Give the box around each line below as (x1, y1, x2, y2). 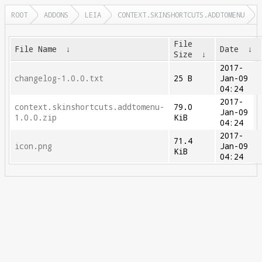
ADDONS (44, 10, 68, 19)
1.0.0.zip (15, 112, 57, 123)
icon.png (15, 141, 53, 151)
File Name (15, 44, 57, 54)
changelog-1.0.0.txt (15, 73, 104, 84)
